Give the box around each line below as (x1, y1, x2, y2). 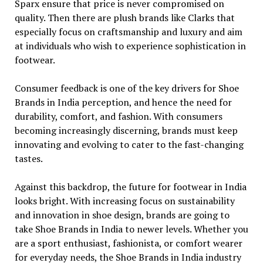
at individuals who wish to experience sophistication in (14, 39, 246, 52)
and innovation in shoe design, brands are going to (14, 208, 230, 221)
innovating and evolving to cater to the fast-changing (14, 138, 244, 151)
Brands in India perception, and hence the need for (14, 96, 232, 109)
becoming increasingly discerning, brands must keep (14, 124, 238, 137)
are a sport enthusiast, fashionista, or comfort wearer (14, 237, 242, 249)
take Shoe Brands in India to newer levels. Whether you (14, 222, 248, 235)
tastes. (14, 152, 43, 165)
